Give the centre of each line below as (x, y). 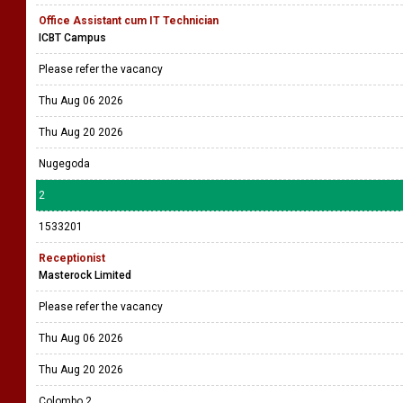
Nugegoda (64, 164)
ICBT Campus (72, 38)
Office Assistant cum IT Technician (129, 21)
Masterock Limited (85, 275)
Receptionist (72, 258)
